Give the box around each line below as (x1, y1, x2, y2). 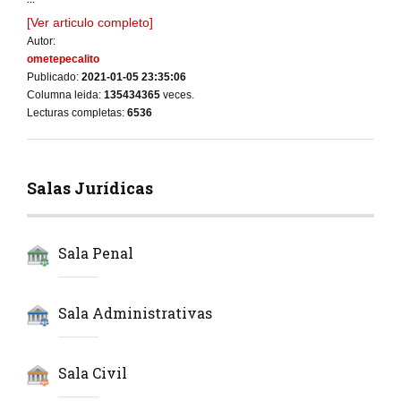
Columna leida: (27, 89, 104, 102)
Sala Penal (58, 243, 133, 263)
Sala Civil (58, 363, 127, 383)
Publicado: (27, 71, 81, 84)
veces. (160, 89, 194, 102)
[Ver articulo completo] (27, 15, 153, 30)
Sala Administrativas (58, 303, 212, 323)
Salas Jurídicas (27, 177, 153, 200)
